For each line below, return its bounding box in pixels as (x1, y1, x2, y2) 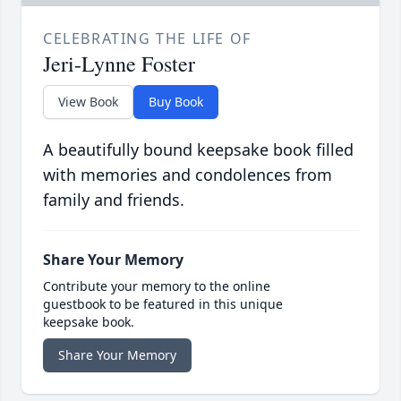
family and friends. (43, 189, 184, 211)
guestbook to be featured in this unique (43, 295, 283, 313)
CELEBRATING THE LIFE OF (43, 29, 252, 49)
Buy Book (149, 93, 203, 111)
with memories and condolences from (43, 164, 332, 186)
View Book (58, 93, 118, 111)
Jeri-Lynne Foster (43, 49, 195, 79)
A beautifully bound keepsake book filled (43, 139, 354, 161)
